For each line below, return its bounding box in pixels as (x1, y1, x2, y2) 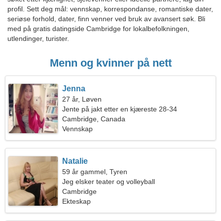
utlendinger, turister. (7, 35, 69, 42)
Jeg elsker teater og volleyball (62, 178, 155, 185)
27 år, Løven (62, 95, 102, 103)
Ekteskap (62, 197, 91, 205)
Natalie (62, 157, 88, 165)
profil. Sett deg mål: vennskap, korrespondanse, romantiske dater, (7, 5, 213, 13)
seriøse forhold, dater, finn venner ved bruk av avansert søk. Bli (7, 15, 205, 23)
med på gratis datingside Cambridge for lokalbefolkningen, (7, 25, 189, 33)
